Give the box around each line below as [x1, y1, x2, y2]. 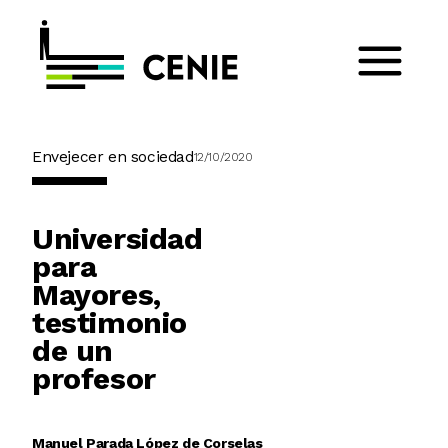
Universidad [32, 220, 203, 256]
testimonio [32, 304, 187, 340]
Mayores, [32, 276, 161, 312]
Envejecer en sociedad [32, 146, 194, 166]
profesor [32, 360, 165, 396]
